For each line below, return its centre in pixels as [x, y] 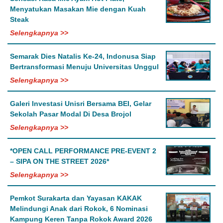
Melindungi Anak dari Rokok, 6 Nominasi [79, 209]
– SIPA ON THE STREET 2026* [59, 162]
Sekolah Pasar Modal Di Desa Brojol [71, 114]
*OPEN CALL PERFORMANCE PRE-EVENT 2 [83, 151]
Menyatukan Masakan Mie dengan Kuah [78, 9]
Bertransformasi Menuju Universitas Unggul [84, 67]
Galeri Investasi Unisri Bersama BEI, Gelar [81, 104]
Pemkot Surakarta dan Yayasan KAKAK [76, 198]
